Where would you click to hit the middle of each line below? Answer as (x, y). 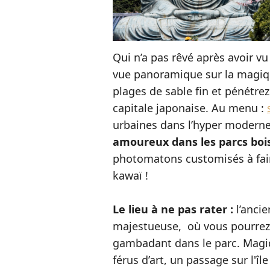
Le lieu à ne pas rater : (174, 209)
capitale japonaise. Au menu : (190, 108)
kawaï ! (132, 175)
